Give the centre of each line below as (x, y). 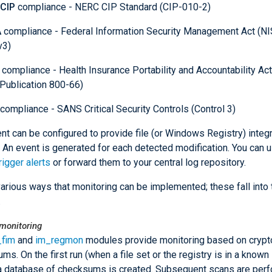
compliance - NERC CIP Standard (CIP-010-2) (113, 7)
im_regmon (59, 240)
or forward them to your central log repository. (148, 162)
